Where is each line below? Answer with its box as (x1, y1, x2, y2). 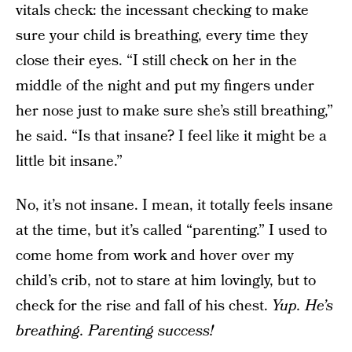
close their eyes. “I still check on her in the (16, 50, 297, 71)
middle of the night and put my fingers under (16, 75, 314, 97)
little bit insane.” (16, 151, 123, 172)
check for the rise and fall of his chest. (16, 295, 272, 317)
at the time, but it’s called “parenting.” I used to (16, 220, 327, 241)
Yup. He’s (272, 295, 333, 317)
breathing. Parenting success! (16, 321, 214, 342)
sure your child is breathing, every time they (16, 25, 308, 46)
